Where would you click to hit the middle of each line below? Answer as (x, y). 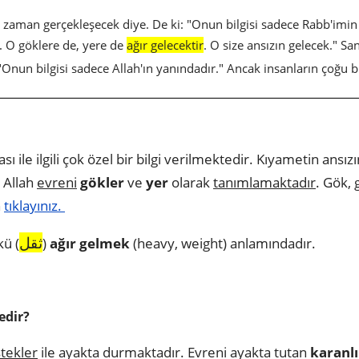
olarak (191, 182)
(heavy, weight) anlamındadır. (224, 243)
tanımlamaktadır (264, 182)
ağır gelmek (90, 243)
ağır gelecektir (165, 44)
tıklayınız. (34, 205)
